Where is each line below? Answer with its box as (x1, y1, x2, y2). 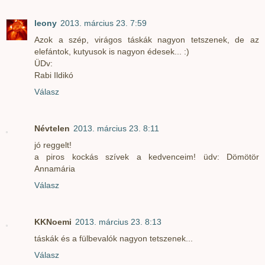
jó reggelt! (34, 140, 72, 150)
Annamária (34, 164, 75, 174)
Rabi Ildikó (34, 70, 73, 80)
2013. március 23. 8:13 (75, 217, 161, 227)
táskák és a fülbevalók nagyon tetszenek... (34, 234, 193, 244)
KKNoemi (34, 217, 72, 227)
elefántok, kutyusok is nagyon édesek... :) (34, 47, 189, 57)
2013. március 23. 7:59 (60, 18, 147, 28)
